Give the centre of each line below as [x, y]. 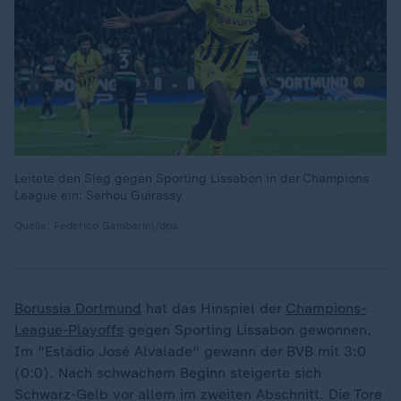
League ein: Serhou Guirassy [98, 196]
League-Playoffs [69, 330]
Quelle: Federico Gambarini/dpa [96, 226]
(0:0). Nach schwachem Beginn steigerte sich [168, 373]
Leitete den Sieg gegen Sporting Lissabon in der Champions [192, 179]
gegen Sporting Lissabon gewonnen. [247, 330]
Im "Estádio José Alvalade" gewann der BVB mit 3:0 [190, 351]
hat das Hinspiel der [213, 308]
